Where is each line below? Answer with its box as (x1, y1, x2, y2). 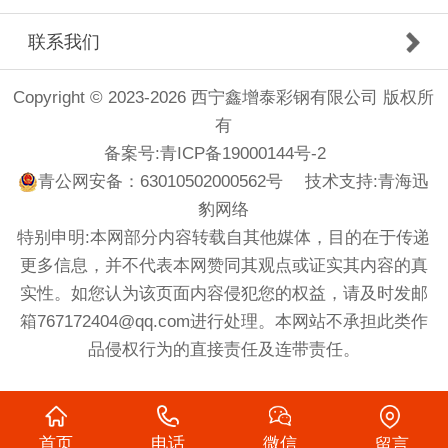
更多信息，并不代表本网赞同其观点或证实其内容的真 (19, 256, 428, 276)
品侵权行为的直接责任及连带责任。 (87, 340, 360, 360)
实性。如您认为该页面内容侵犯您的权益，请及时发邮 (19, 284, 428, 304)
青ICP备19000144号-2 (160, 144, 327, 164)
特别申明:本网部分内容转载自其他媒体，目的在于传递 (17, 228, 431, 248)
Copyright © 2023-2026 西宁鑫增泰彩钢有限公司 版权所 (13, 88, 435, 108)
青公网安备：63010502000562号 (38, 172, 284, 192)
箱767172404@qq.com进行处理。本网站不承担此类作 (19, 312, 428, 332)
